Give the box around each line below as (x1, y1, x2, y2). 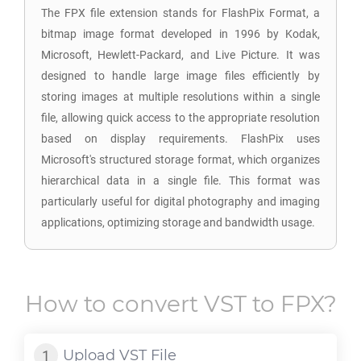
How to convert (24, 290, 204, 317)
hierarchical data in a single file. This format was (41, 174, 320, 187)
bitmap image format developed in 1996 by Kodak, (41, 27, 320, 40)
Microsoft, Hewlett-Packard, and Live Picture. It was (41, 48, 320, 61)
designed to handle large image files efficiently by (41, 69, 320, 82)
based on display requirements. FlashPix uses (41, 132, 320, 145)
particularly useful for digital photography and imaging (41, 195, 320, 208)
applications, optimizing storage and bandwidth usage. (41, 216, 315, 229)
